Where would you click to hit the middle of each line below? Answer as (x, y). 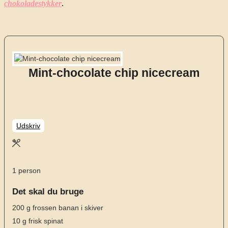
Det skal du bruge (48, 192)
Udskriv (28, 125)
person (30, 170)
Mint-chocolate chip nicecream (114, 73)
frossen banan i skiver (68, 208)
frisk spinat (46, 221)
